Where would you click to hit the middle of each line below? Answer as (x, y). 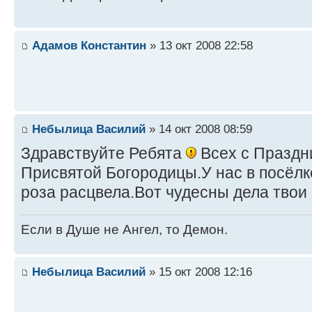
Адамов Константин (89, 46)
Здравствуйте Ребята (103, 154)
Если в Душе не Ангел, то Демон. (124, 229)
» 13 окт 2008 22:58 (200, 46)
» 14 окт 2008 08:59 (199, 129)
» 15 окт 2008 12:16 (199, 272)
